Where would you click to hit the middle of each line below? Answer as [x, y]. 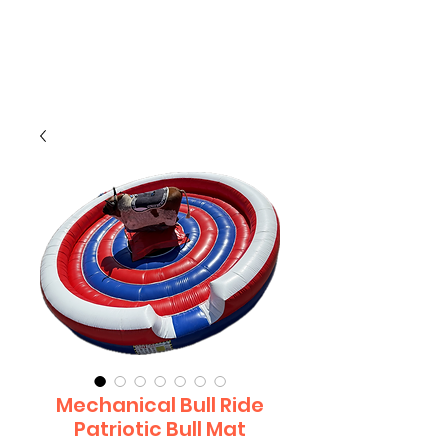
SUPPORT [158, 49]
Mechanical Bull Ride [160, 405]
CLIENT [158, 28]
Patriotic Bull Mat [160, 429]
